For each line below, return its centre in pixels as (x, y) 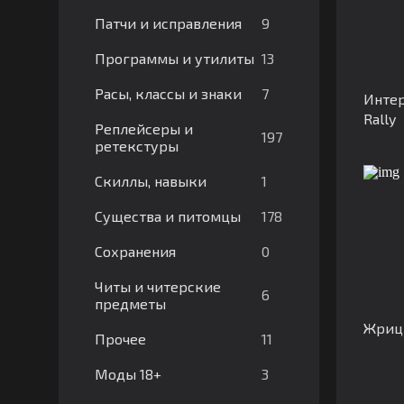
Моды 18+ (128, 374)
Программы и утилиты (174, 58)
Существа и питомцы (167, 216)
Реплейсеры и (143, 129)
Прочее (120, 339)
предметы (130, 303)
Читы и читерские (157, 286)
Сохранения (135, 251)
